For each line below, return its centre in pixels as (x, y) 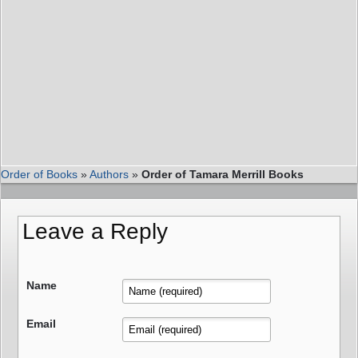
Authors (109, 174)
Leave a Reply (95, 231)
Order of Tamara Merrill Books (223, 174)
